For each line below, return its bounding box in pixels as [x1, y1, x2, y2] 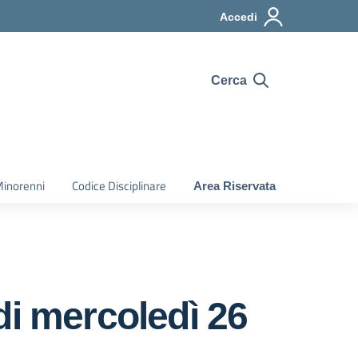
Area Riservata [193, 179, 276, 193]
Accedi [220, 10, 257, 23]
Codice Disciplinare [72, 177, 166, 195]
